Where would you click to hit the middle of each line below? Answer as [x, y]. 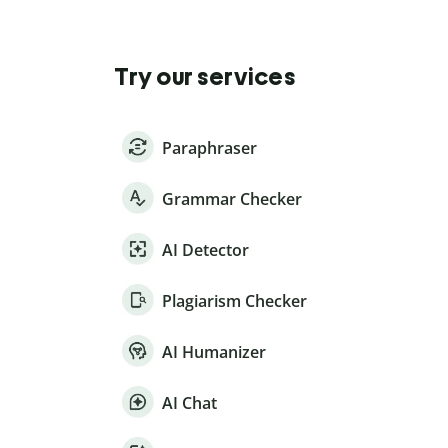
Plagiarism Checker [234, 301]
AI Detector [205, 250]
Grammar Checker [232, 199]
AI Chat [189, 403]
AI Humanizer [214, 352]
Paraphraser [209, 148]
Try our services [204, 77]
